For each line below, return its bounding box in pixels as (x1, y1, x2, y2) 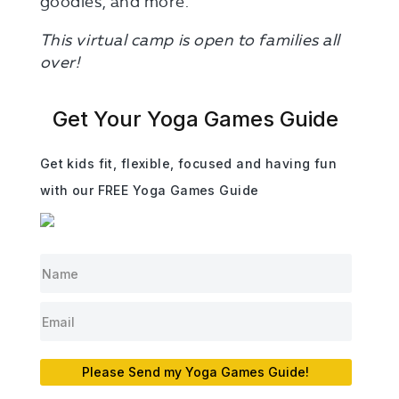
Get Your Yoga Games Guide (53, 106, 339, 132)
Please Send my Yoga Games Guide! (82, 364, 310, 379)
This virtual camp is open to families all (39, 30, 340, 50)
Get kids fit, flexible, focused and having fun (39, 156, 338, 171)
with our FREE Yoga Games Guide (39, 183, 259, 198)
